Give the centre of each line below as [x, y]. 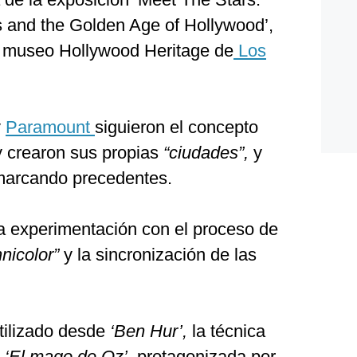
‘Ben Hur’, [151, 331]
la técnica [229, 331]
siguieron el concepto [177, 127]
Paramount [50, 127]
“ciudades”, [206, 153]
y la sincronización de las [158, 255]
